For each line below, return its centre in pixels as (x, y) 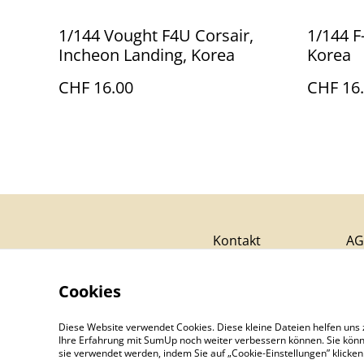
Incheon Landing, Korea (147, 55)
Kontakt (237, 240)
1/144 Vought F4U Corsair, (156, 35)
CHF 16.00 (96, 87)
